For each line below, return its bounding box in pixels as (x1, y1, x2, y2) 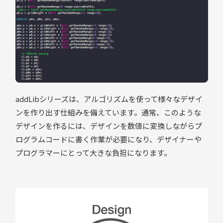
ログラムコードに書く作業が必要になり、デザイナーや (15, 134, 202, 145)
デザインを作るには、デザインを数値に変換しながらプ (15, 120, 202, 131)
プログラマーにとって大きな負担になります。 (15, 147, 171, 158)
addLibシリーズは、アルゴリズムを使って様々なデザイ (15, 94, 203, 105)
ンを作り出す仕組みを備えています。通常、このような (15, 107, 201, 118)
